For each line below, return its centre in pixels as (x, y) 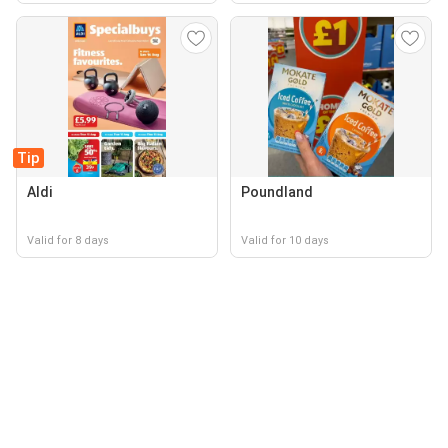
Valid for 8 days (68, 240)
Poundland (277, 191)
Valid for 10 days (285, 240)
